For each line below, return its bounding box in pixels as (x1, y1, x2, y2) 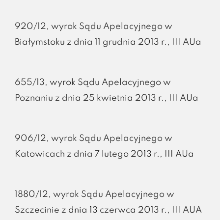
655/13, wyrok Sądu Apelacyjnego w (14, 78, 171, 87)
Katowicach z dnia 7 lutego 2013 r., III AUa (14, 149, 194, 159)
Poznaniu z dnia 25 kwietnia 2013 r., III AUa (14, 93, 198, 103)
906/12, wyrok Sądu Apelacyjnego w (14, 134, 172, 143)
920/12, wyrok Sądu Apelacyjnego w (14, 22, 172, 31)
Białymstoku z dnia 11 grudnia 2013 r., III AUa (14, 37, 201, 47)
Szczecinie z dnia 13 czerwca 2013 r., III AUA (14, 205, 202, 215)
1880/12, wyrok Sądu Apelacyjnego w (14, 190, 174, 199)
